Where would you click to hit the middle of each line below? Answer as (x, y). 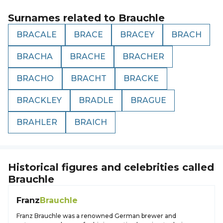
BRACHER (143, 56)
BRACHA (35, 56)
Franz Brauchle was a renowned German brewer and (96, 216)
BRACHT (89, 78)
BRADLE (96, 100)
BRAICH (91, 122)
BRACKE (141, 78)
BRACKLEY (39, 100)
